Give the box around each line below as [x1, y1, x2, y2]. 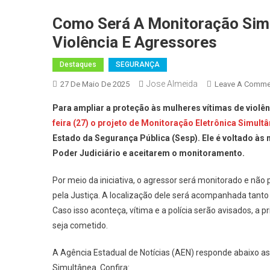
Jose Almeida [146, 79, 198, 89]
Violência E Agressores [52, 33, 217, 51]
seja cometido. [52, 221, 108, 230]
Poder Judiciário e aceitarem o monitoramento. [52, 148, 245, 158]
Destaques [60, 60, 96, 69]
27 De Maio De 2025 [60, 80, 130, 89]
